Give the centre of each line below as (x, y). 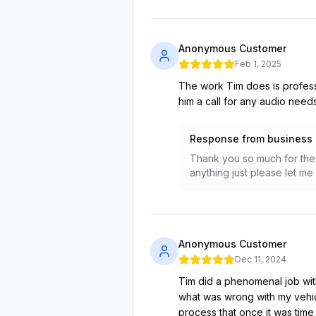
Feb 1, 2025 (258, 64)
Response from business (251, 139)
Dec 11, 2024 (261, 259)
